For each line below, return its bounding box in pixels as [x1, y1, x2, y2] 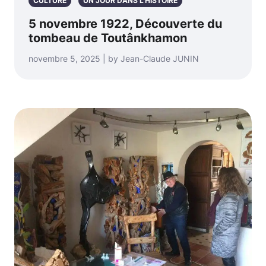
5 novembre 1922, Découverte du [28, 16, 222, 31]
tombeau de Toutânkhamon [28, 30, 187, 45]
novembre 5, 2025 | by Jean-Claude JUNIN [28, 53, 199, 64]
